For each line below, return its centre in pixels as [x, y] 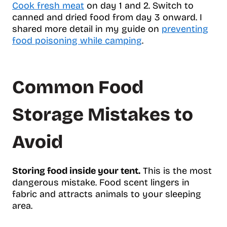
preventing [185, 29]
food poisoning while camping [77, 40]
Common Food [78, 87]
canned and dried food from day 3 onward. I [107, 17]
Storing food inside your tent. [76, 171]
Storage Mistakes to [103, 115]
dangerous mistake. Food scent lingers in [101, 182]
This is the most [176, 171]
